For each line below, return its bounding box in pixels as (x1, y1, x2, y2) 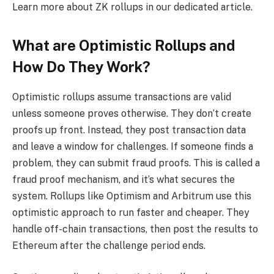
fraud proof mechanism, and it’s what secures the (12, 174, 235, 186)
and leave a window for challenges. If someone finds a (12, 141, 253, 153)
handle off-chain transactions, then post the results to (12, 223, 258, 235)
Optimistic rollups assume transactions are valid (12, 91, 231, 103)
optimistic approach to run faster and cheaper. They (12, 207, 250, 219)
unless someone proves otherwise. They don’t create (12, 108, 251, 120)
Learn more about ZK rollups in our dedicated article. (12, 1, 255, 13)
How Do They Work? (12, 58, 150, 76)
